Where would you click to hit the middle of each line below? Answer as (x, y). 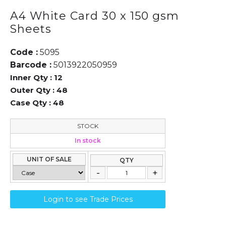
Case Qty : (31, 103)
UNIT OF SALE (49, 159)
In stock (88, 140)
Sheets (31, 29)
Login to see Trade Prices (88, 199)
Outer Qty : (32, 90)
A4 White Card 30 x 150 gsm (95, 16)
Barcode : (31, 65)
